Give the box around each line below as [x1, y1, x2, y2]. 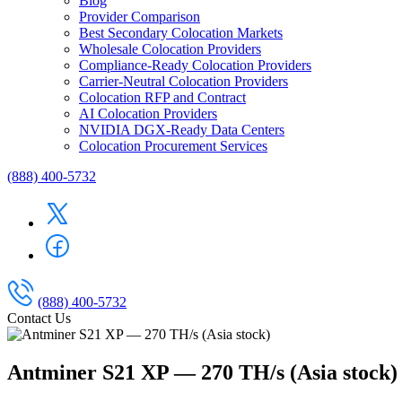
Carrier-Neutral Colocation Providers [79, 74, 288, 89]
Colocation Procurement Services [79, 138, 267, 153]
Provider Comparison [79, 9, 200, 24]
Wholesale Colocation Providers [79, 41, 261, 57]
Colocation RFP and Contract [79, 90, 246, 105]
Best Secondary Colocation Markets [79, 25, 283, 40]
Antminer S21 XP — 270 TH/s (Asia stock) [7, 360, 398, 384]
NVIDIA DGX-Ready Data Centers [79, 122, 284, 137]
